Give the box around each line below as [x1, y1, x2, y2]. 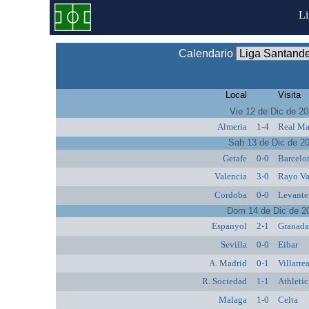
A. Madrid [208, 257, 247, 268]
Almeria [217, 121, 247, 132]
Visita [278, 89, 301, 100]
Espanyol [211, 221, 247, 232]
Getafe [222, 152, 247, 163]
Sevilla [220, 239, 247, 250]
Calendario [179, 47, 237, 59]
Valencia [214, 171, 247, 182]
